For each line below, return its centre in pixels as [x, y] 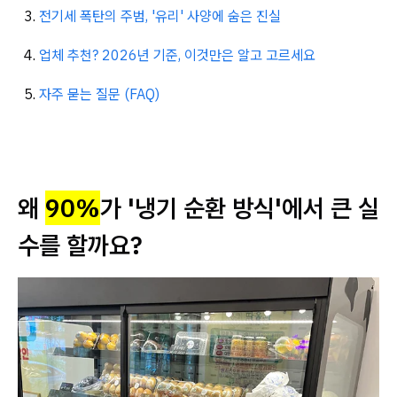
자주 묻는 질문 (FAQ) [99, 94]
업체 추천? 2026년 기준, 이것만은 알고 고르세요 [177, 55]
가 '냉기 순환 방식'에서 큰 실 [240, 208]
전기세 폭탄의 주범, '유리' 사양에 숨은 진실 [160, 16]
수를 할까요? [80, 245]
